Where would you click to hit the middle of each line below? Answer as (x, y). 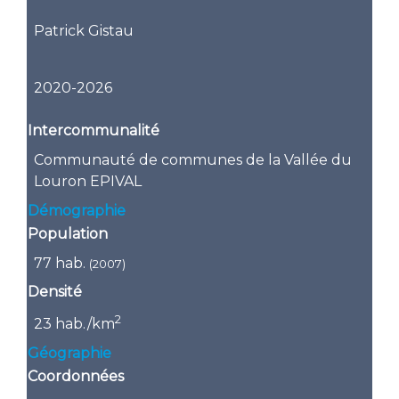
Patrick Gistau (84, 30)
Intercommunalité (94, 131)
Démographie (77, 210)
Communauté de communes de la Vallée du (193, 160)
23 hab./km (75, 324)
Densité (55, 292)
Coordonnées (76, 377)
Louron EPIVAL (88, 182)
